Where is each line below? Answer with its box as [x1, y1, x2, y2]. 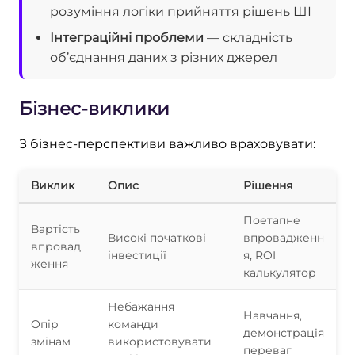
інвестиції [108, 247, 166, 262]
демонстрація [243, 325, 324, 340]
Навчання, [243, 307, 302, 323]
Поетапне [243, 212, 300, 227]
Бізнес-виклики [19, 97, 170, 120]
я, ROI [243, 247, 276, 262]
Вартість [31, 221, 80, 236]
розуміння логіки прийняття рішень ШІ [50, 3, 311, 19]
